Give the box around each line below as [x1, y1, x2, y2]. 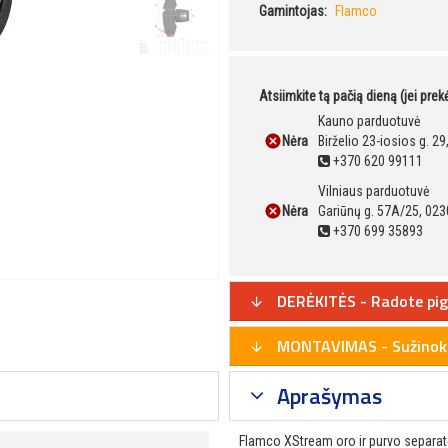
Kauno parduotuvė [318, 113, 421, 130]
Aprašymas [271, 379, 382, 414]
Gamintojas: [259, 2, 327, 19]
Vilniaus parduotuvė [318, 183, 430, 200]
